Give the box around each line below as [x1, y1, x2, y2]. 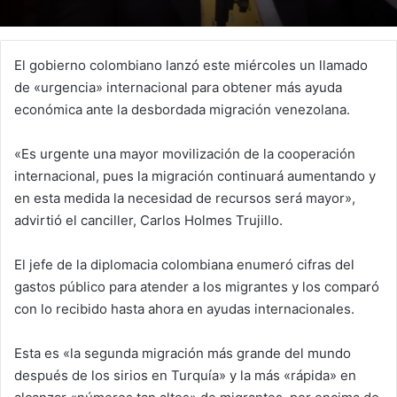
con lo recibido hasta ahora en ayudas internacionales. [14, 300, 354, 317]
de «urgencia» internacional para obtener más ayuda [14, 78, 342, 96]
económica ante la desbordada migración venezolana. [14, 100, 350, 118]
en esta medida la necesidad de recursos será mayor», [14, 189, 355, 206]
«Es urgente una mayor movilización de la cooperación [14, 144, 355, 162]
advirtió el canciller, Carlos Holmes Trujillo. [14, 211, 283, 229]
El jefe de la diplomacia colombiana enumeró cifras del [14, 255, 354, 273]
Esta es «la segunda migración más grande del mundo [14, 344, 351, 362]
